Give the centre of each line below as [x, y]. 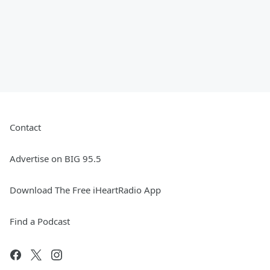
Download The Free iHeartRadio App [85, 190]
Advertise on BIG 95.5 [55, 159]
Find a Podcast [40, 221]
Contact [25, 127]
